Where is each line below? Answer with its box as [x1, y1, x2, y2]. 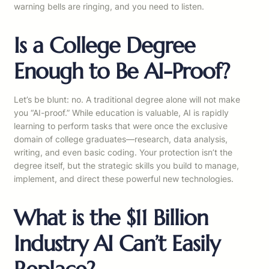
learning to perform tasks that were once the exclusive [14, 121, 228, 131]
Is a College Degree [14, 32, 195, 59]
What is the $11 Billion [14, 204, 208, 232]
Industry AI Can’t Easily [14, 230, 220, 258]
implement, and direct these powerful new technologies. [14, 174, 234, 184]
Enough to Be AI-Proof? [14, 58, 229, 85]
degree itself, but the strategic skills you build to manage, [14, 160, 239, 171]
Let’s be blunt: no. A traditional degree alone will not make [14, 94, 240, 105]
